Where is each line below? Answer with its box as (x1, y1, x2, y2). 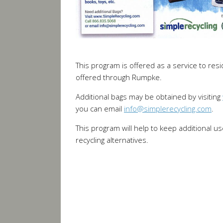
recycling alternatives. (76, 135, 148, 145)
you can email (76, 104, 124, 114)
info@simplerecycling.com (124, 104, 212, 114)
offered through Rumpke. (76, 72, 162, 83)
